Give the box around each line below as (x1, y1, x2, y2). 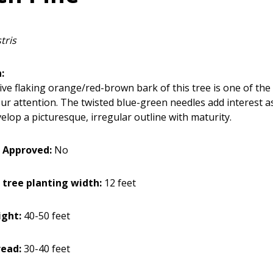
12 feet (102, 175, 136, 190)
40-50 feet (21, 208, 70, 222)
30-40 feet (21, 241, 70, 255)
